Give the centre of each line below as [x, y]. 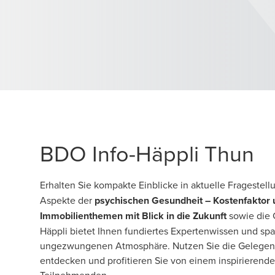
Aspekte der [67, 200]
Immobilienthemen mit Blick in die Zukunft [134, 216]
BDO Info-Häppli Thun [147, 153]
